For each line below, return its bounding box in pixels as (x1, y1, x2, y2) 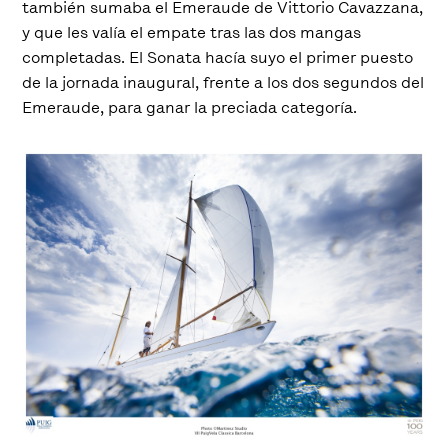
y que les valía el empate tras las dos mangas (22, 21, 362, 43)
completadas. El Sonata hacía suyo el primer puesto (22, 46, 414, 68)
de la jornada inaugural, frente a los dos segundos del (22, 71, 425, 93)
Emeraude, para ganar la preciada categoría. (22, 96, 358, 118)
